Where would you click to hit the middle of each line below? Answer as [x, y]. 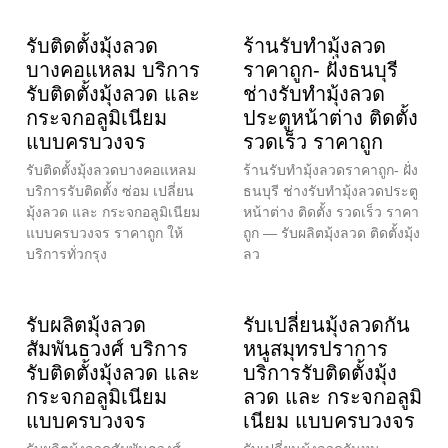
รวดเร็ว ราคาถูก [313, 141]
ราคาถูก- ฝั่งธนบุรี [320, 69]
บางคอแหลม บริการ [113, 69]
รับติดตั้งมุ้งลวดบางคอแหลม [111, 169]
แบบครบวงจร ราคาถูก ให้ [104, 232]
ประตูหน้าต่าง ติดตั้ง [330, 117]
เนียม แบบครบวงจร [329, 420]
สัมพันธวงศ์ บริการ [107, 348]
